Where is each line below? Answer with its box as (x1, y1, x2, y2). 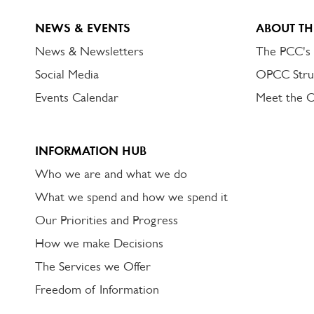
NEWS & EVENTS (35, 20, 130, 36)
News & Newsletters (35, 44, 144, 58)
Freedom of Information (35, 282, 159, 296)
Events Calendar (35, 90, 118, 104)
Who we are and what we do (35, 167, 187, 181)
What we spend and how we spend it (35, 190, 228, 204)
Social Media (35, 67, 99, 81)
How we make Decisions (35, 236, 163, 250)
